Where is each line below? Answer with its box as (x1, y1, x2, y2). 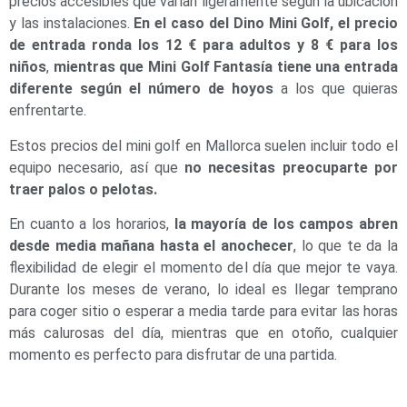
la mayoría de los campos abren (174, 215, 398, 233)
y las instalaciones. (9, 15, 134, 33)
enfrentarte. (9, 102, 86, 120)
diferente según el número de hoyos (9, 80, 273, 98)
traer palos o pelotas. (9, 180, 157, 198)
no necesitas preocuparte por (184, 158, 399, 176)
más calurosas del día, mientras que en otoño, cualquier (9, 324, 398, 342)
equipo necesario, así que (9, 158, 185, 176)
